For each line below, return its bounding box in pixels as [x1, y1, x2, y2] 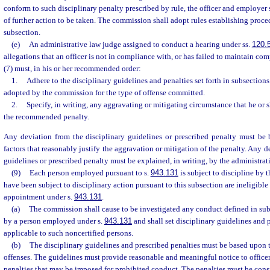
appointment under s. [4, 192, 74, 202]
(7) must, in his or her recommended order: [4, 64, 141, 73]
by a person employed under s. [4, 216, 104, 226]
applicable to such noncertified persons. [4, 228, 133, 238]
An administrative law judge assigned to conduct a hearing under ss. [28, 40, 252, 49]
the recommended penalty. [4, 112, 89, 121]
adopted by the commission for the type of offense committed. [4, 88, 205, 97]
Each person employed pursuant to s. [29, 168, 151, 178]
